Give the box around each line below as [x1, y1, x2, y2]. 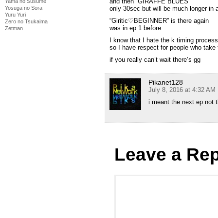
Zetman [5, 25, 23, 31]
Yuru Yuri [5, 12, 26, 18]
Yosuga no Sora [5, 5, 42, 11]
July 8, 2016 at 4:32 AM [148, 86, 216, 94]
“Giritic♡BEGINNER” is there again [109, 17, 209, 25]
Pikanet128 [148, 78, 183, 87]
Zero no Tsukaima [5, 18, 48, 24]
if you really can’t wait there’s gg [109, 56, 200, 64]
